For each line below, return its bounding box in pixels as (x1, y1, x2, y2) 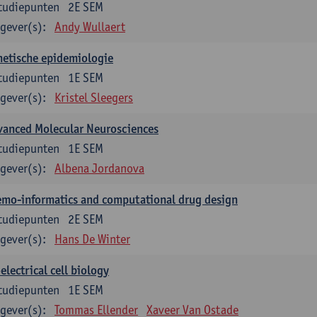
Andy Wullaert (54, 19, 125, 34)
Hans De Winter (54, 231, 130, 246)
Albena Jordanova (54, 161, 144, 175)
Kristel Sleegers (54, 90, 133, 105)
